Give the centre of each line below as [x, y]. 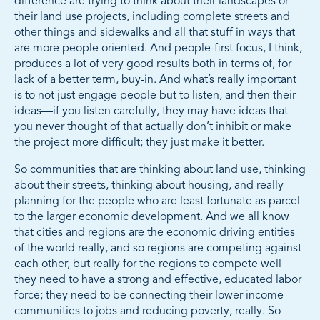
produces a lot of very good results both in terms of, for [153, 65]
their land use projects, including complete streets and [152, 17]
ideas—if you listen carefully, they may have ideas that [151, 112]
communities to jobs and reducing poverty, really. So [147, 312]
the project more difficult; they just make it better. [139, 143]
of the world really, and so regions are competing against [158, 249]
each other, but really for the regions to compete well [148, 265]
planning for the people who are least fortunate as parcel [157, 202]
